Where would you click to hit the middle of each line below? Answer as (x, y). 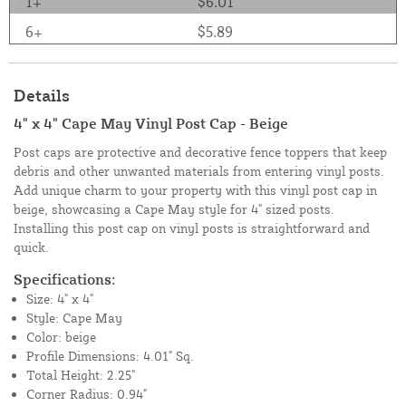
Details (42, 96)
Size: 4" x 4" (60, 299)
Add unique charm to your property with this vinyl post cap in (195, 190)
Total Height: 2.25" (81, 375)
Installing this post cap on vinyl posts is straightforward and (192, 228)
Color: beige (61, 337)
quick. (31, 247)
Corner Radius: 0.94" (87, 394)
